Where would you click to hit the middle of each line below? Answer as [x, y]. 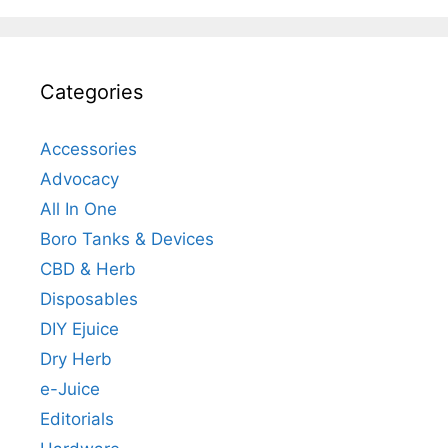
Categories [91, 92]
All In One [78, 209]
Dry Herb [76, 359]
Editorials [77, 419]
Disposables [89, 299]
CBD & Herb [88, 269]
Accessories [88, 149]
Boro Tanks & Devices [127, 239]
